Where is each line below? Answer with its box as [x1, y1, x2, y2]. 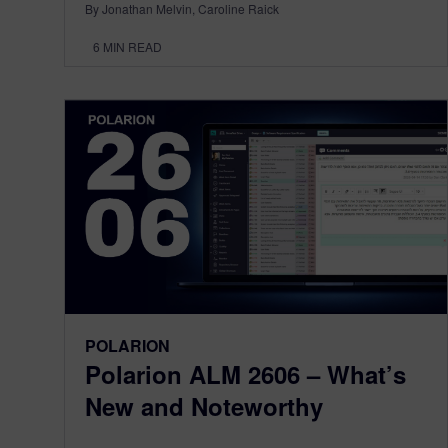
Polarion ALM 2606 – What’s [85, 356, 406, 391]
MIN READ [103, 38, 162, 56]
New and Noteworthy [85, 388, 323, 423]
